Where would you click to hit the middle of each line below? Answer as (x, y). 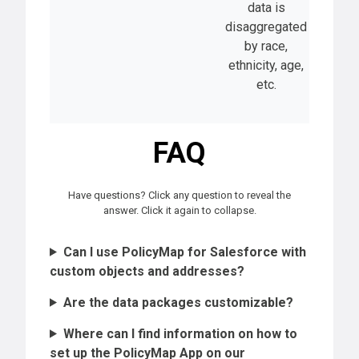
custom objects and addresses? (147, 271)
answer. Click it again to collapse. (179, 210)
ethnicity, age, (266, 65)
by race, (266, 46)
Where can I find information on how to (180, 333)
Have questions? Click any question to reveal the (179, 195)
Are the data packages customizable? (178, 302)
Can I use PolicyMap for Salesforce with (184, 252)
